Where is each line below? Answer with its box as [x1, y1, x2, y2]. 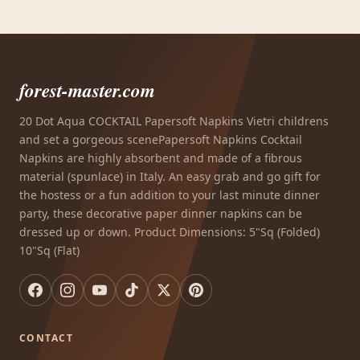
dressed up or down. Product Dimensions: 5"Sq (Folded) [19, 224, 320, 240]
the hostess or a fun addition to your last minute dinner [19, 187, 320, 203]
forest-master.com [19, 77, 155, 104]
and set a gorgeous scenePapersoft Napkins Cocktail [19, 132, 302, 148]
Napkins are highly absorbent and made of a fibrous [19, 150, 302, 166]
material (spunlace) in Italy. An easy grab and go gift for [19, 169, 321, 185]
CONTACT [19, 331, 74, 346]
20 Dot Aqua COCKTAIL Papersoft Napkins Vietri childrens [19, 113, 329, 129]
